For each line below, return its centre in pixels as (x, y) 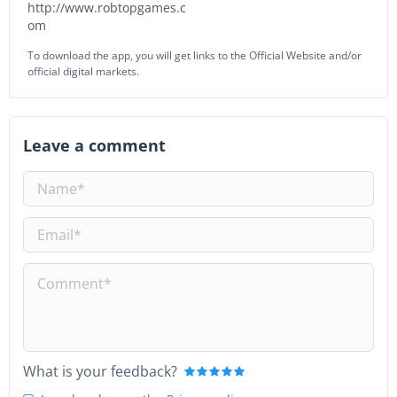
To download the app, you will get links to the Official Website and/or (195, 55)
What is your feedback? (100, 371)
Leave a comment (94, 145)
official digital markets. (83, 71)
